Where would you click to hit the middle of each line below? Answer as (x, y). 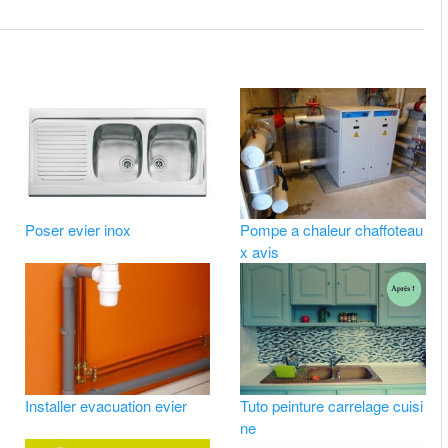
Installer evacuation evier (105, 405)
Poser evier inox (77, 230)
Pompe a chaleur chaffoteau (332, 230)
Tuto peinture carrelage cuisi (332, 405)
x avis (260, 252)
